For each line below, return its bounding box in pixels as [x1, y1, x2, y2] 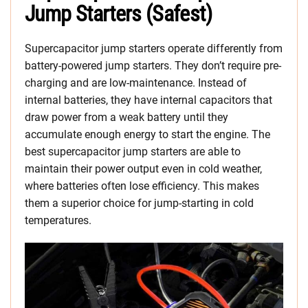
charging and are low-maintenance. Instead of [25, 76, 247, 90]
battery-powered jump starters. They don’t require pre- [25, 59, 281, 73]
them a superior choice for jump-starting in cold [25, 197, 254, 210]
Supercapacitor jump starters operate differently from [25, 42, 283, 56]
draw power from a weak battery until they [25, 111, 228, 124]
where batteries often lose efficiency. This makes [25, 179, 259, 193]
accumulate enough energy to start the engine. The [25, 128, 270, 142]
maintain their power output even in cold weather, [25, 162, 262, 176]
